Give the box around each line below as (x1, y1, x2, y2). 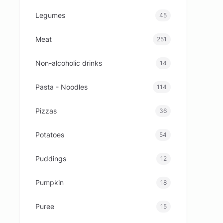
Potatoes (35, 130, 65, 139)
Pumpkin (35, 178, 64, 187)
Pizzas (35, 107, 57, 115)
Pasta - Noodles (35, 83, 88, 91)
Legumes (35, 11, 66, 19)
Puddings (35, 154, 67, 163)
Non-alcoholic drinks (35, 59, 103, 67)
